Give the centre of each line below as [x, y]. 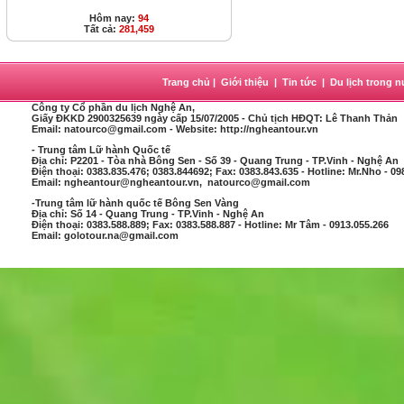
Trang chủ [188, 82]
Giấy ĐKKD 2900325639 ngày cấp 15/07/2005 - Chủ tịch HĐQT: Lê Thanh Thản [215, 118]
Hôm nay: [114, 18]
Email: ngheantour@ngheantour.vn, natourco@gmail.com [171, 182]
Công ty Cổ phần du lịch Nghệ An [112, 107]
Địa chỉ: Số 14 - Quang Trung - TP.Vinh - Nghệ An [148, 214]
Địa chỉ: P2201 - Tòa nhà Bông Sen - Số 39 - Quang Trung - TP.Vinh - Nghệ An [215, 161]
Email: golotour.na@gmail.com [105, 235]
